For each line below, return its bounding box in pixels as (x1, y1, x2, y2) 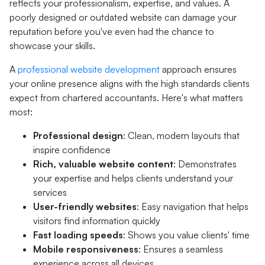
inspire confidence (33, 144, 111, 156)
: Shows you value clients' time (123, 229, 250, 241)
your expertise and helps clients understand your (33, 172, 233, 184)
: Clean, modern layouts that (123, 130, 240, 141)
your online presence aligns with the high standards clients (9, 77, 250, 89)
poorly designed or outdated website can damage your (9, 11, 237, 23)
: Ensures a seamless (138, 243, 223, 255)
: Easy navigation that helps (137, 201, 248, 212)
